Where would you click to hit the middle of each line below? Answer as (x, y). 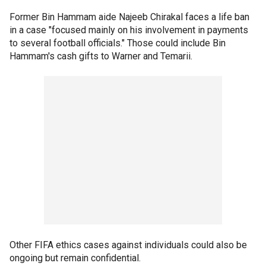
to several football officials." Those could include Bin (118, 43)
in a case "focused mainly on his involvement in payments (129, 30)
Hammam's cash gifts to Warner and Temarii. (101, 56)
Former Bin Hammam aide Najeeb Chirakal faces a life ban (129, 17)
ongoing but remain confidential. (75, 258)
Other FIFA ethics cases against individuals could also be (128, 245)
